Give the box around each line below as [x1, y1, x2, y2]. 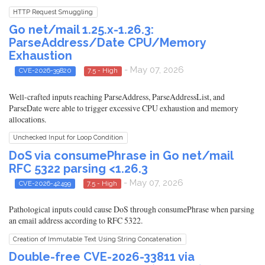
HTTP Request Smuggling [13, 8, 93, 16]
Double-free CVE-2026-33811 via [9, 249, 195, 264]
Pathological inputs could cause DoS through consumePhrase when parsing [9, 203, 254, 215]
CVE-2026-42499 [18, 179, 71, 188]
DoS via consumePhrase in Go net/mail [9, 148, 233, 163]
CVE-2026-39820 [18, 66, 72, 75]
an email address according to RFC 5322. [9, 214, 143, 226]
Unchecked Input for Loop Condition [13, 134, 124, 141]
